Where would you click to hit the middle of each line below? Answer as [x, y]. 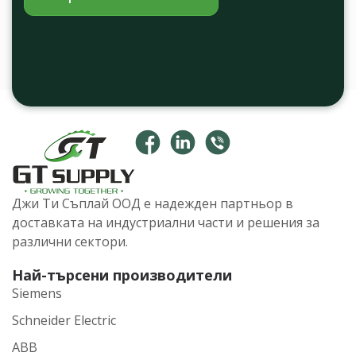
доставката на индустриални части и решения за [166, 222]
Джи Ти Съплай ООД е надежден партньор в [153, 203]
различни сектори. [70, 241]
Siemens [37, 293]
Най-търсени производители [122, 275]
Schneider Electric [64, 320]
